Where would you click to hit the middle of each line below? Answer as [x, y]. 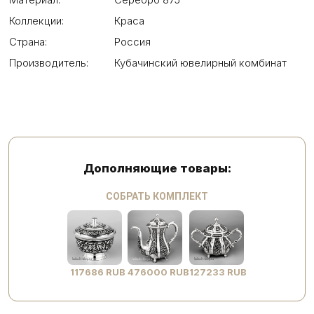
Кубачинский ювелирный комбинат [200, 63]
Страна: [28, 42]
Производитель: [49, 63]
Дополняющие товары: [157, 168]
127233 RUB [218, 272]
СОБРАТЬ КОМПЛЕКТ [157, 196]
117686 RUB [97, 272]
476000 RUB [158, 272]
